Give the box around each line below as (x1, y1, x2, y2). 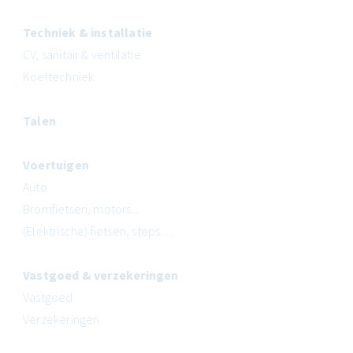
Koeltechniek (23, 68, 95, 84)
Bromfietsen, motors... (23, 200, 139, 217)
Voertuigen (23, 156, 89, 173)
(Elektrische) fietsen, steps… (23, 222, 173, 239)
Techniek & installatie (23, 24, 153, 40)
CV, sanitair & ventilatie (23, 46, 141, 62)
